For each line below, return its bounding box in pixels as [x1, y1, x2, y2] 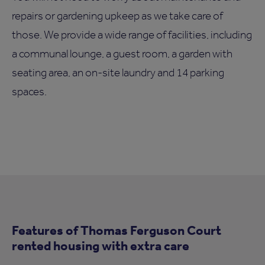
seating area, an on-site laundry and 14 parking [12, 65, 224, 79]
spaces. [12, 84, 47, 98]
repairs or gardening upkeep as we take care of [12, 8, 223, 22]
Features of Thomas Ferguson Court [12, 221, 221, 238]
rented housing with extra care [12, 237, 189, 253]
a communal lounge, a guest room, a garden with [12, 46, 232, 60]
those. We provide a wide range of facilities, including [12, 27, 252, 41]
